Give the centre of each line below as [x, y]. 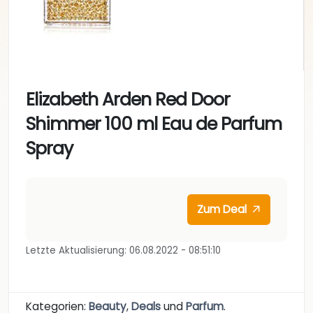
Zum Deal [224, 209]
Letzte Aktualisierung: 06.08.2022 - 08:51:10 [123, 250]
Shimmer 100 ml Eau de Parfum [154, 124]
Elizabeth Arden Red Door [128, 100]
